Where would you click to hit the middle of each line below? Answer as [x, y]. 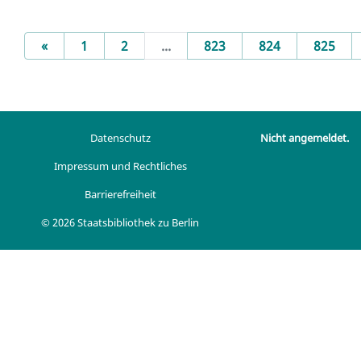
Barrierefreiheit [120, 194]
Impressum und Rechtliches [120, 166]
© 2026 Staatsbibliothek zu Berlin [120, 222]
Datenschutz [120, 138]
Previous [73, 45]
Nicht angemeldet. [304, 138]
